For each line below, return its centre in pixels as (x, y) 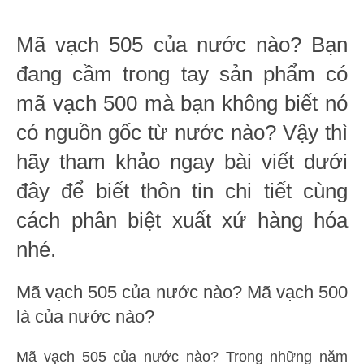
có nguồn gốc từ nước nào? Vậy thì (182, 132)
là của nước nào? (85, 316)
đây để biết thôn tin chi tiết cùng (182, 191)
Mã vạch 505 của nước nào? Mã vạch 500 (182, 292)
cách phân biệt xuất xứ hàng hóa (182, 220)
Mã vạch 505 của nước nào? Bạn (182, 44)
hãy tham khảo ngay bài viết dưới (182, 161)
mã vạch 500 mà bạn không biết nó (182, 103)
